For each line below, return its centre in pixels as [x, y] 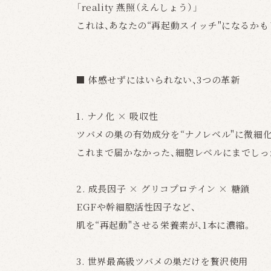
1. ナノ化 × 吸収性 [117, 116]
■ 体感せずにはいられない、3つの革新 [158, 80]
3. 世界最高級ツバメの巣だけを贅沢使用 [162, 261]
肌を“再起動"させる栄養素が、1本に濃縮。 [164, 225]
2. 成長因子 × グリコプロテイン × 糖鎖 [163, 188]
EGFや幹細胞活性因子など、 [136, 207]
